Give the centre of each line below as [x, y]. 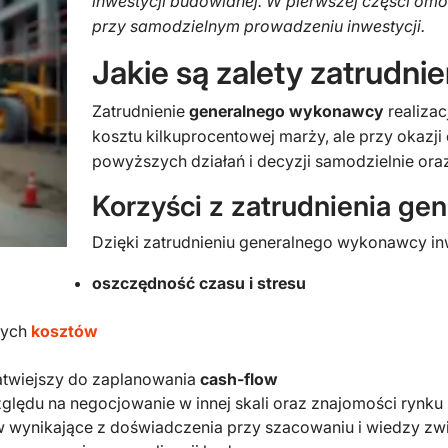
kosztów [64, 331]
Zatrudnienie [140, 111]
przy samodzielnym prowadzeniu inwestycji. [258, 26]
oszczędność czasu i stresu [199, 283]
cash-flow [239, 379]
